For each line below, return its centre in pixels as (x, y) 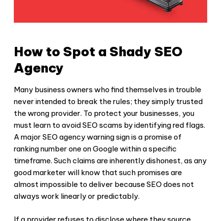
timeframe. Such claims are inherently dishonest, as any (110, 161)
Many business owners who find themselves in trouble (108, 90)
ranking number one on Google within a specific (95, 149)
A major (28, 137)
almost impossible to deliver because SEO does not (104, 184)
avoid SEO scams (92, 125)
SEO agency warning (78, 137)
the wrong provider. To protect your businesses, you (104, 113)
